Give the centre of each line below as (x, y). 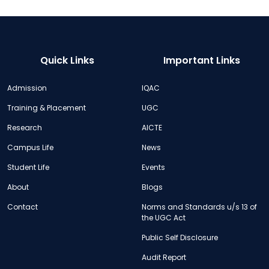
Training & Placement (47, 107)
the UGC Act (164, 217)
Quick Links (67, 60)
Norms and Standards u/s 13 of (199, 207)
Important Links (202, 60)
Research (25, 127)
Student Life (28, 167)
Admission (27, 88)
